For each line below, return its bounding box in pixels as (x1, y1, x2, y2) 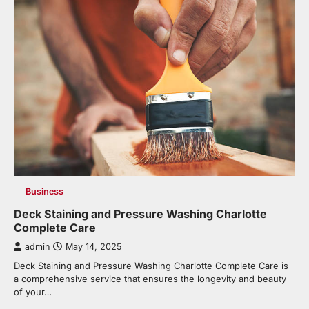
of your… (14, 286, 52, 297)
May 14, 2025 (66, 241, 121, 252)
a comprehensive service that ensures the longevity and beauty (14, 273, 286, 284)
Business (25, 186, 63, 197)
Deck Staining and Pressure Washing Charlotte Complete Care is (14, 260, 288, 271)
